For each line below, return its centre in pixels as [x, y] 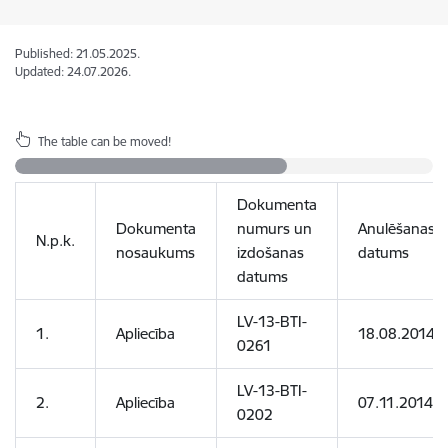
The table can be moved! [104, 141]
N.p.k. [55, 240]
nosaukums [155, 252]
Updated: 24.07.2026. [73, 71]
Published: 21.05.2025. [77, 53]
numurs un [274, 228]
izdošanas [270, 252]
